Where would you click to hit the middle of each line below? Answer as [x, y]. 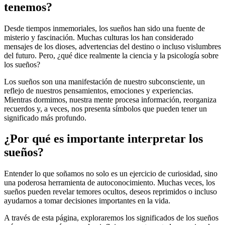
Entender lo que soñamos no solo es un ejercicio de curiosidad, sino [111, 174]
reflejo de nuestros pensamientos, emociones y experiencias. [99, 90]
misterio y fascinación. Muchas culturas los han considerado [99, 37]
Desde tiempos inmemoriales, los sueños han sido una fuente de [104, 28]
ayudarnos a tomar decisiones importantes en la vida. [87, 201]
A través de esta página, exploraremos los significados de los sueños [111, 218]
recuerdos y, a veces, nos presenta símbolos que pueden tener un [105, 108]
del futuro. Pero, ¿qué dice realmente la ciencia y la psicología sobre [111, 55]
